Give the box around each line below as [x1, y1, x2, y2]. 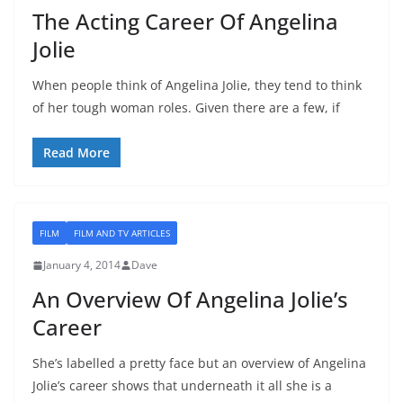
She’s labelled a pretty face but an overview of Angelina [32, 354, 366, 372]
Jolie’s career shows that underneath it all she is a [32, 377, 332, 394]
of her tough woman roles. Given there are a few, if [32, 99, 340, 116]
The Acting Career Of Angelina [32, 6, 338, 36]
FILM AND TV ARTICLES [74, 227, 170, 239]
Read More [43, 144, 110, 161]
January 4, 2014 [43, 257, 121, 273]
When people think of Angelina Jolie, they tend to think [32, 76, 362, 94]
